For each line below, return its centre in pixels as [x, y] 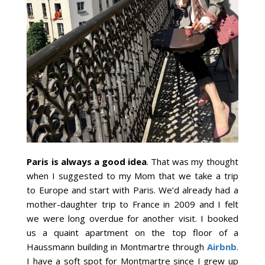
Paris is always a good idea [87, 161]
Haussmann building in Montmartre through [117, 246]
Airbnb [222, 246]
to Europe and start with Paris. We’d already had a [132, 190]
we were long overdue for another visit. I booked [132, 218]
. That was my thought [193, 161]
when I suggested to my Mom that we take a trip [132, 175]
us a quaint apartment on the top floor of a [132, 232]
